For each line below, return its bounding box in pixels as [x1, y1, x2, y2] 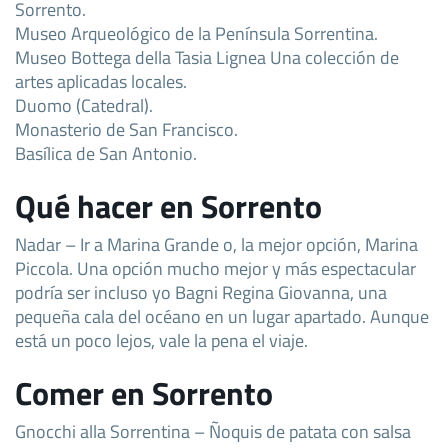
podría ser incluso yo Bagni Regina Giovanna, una [15, 277, 387, 306]
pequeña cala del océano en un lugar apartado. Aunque [15, 301, 429, 330]
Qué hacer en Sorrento [15, 181, 322, 230]
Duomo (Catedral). [15, 90, 153, 119]
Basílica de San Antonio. [15, 138, 197, 167]
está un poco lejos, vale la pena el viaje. [15, 325, 308, 354]
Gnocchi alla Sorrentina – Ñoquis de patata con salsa [15, 416, 411, 445]
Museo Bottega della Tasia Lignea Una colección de [15, 42, 399, 71]
